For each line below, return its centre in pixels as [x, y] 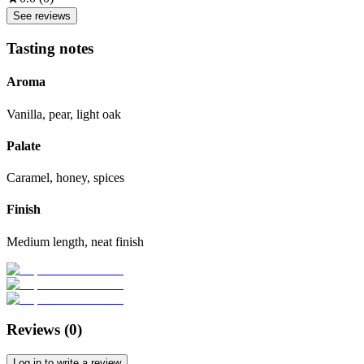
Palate [24, 145]
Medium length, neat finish [75, 241]
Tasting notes [50, 49]
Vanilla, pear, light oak [64, 114]
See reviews [42, 16]
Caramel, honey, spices [65, 178]
